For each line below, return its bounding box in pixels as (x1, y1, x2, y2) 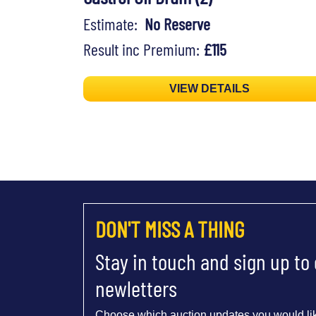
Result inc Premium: (83, 39, 203, 60)
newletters (95, 274, 177, 302)
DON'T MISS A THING (95, 215, 244, 243)
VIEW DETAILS (169, 83, 250, 95)
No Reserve (145, 13, 210, 35)
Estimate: (83, 13, 145, 35)
